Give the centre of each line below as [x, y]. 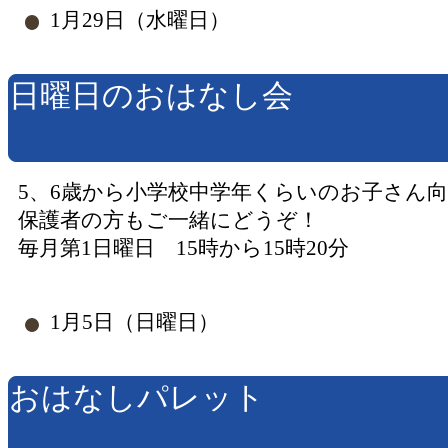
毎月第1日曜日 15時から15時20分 [184, 247]
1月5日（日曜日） [134, 322]
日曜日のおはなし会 [151, 96]
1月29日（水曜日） [139, 20]
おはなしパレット [137, 398]
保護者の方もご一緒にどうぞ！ [169, 219]
